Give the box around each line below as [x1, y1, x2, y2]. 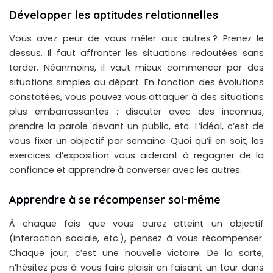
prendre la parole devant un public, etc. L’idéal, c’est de [9, 120, 264, 133]
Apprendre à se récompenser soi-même [9, 193, 221, 207]
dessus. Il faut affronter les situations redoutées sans [9, 47, 264, 60]
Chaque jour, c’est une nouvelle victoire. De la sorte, [9, 246, 264, 259]
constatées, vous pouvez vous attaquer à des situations [9, 91, 264, 104]
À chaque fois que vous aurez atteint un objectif [9, 217, 264, 230]
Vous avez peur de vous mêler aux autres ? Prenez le [9, 32, 264, 45]
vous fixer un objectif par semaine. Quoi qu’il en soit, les [9, 135, 264, 147]
